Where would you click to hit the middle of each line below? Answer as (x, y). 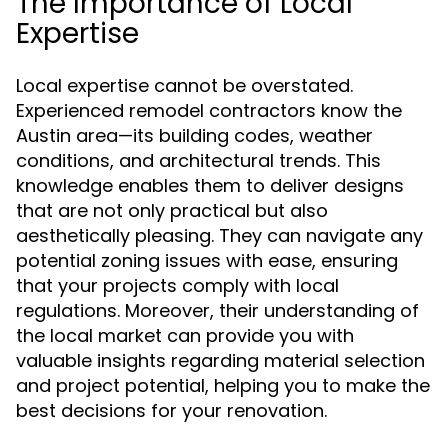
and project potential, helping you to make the (223, 385)
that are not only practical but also (172, 210)
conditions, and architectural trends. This (198, 160)
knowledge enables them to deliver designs (210, 185)
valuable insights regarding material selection (220, 360)
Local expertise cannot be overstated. (184, 85)
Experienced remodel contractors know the (209, 110)
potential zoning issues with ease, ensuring (207, 260)
